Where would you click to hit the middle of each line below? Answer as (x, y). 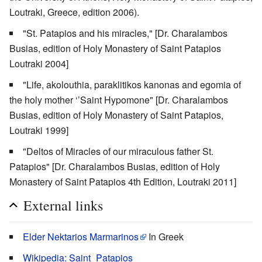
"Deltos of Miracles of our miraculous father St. (118, 151)
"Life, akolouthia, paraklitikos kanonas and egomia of (132, 85)
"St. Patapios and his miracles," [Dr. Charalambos (125, 33)
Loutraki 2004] (39, 64)
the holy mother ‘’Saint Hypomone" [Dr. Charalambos (119, 100)
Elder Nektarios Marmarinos (81, 237)
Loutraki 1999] (39, 130)
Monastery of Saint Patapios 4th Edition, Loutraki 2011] (123, 182)
